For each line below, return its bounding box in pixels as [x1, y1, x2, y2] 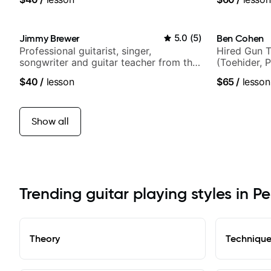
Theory [30, 232, 60, 245]
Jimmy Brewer [19, 32, 80, 45]
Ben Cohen [217, 32, 264, 45]
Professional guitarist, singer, [19, 45, 151, 57]
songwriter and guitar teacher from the [19, 56, 198, 69]
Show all [31, 116, 69, 128]
